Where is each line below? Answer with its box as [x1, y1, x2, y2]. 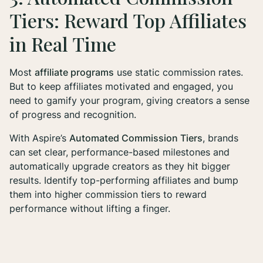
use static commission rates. [114, 66, 243, 79]
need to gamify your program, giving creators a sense [9, 95, 249, 107]
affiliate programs [35, 66, 114, 79]
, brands [203, 132, 238, 144]
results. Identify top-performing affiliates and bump [9, 174, 238, 187]
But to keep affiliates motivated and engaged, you [9, 80, 233, 93]
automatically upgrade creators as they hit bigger [9, 160, 230, 173]
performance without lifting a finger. [9, 203, 170, 215]
